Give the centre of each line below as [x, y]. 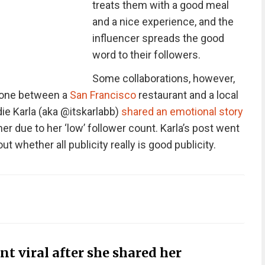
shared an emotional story [182, 112]
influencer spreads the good [158, 38]
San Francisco [103, 95]
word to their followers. [146, 55]
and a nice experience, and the [163, 22]
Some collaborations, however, [163, 78]
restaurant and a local [187, 95]
